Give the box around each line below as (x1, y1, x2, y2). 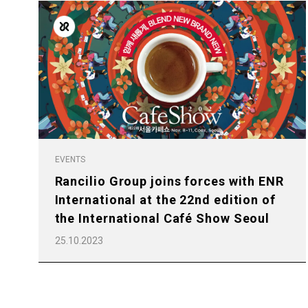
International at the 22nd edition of (54, 192, 276, 208)
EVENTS (54, 155, 85, 165)
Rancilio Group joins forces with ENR (54, 174, 284, 189)
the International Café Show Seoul (54, 211, 270, 226)
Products (246, 190, 302, 206)
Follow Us (44, 38, 104, 54)
